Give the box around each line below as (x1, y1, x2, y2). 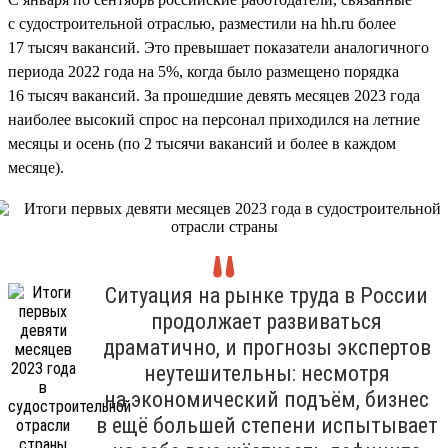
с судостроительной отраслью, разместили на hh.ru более (8, 14, 396, 32)
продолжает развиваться (151, 308, 382, 334)
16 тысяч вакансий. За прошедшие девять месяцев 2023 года (8, 86, 420, 104)
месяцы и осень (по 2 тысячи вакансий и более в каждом (8, 134, 396, 152)
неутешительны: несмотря (143, 360, 390, 386)
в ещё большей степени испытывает (95, 412, 438, 438)
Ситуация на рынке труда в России (105, 282, 428, 308)
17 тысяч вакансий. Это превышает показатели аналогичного (8, 38, 429, 56)
